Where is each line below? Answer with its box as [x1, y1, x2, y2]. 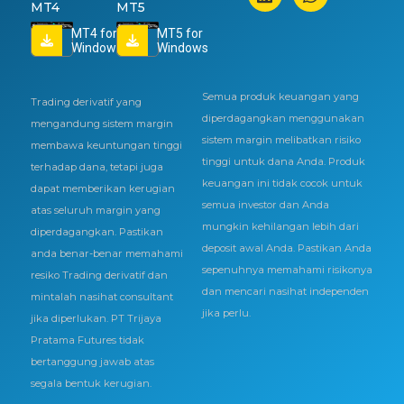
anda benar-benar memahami [30, 247, 183, 261]
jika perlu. [201, 306, 251, 319]
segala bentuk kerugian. [30, 377, 151, 390]
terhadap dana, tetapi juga [30, 161, 163, 174]
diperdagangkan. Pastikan [30, 225, 163, 239]
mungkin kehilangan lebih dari [201, 219, 359, 233]
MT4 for [70, 25, 117, 41]
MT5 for [156, 25, 203, 41]
